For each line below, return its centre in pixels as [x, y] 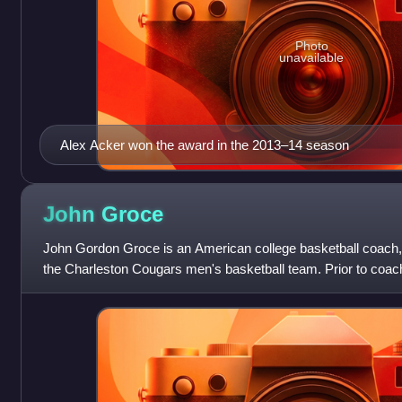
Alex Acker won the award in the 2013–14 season [204, 145]
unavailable [312, 58]
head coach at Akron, [105, 290]
